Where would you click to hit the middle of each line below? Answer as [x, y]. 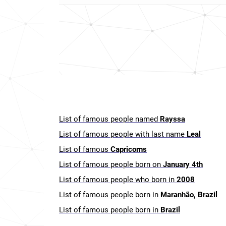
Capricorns [129, 149]
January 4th [183, 164]
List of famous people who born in [118, 180]
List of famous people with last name [123, 134]
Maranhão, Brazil [189, 195]
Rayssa [173, 119]
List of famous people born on [111, 164]
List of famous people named [109, 119]
